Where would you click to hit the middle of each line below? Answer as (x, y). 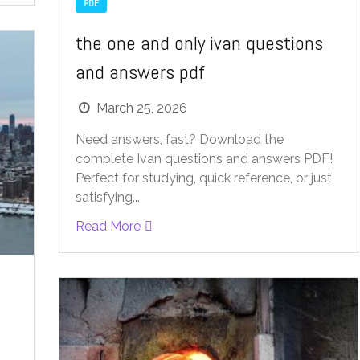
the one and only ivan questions (199, 43)
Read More (108, 227)
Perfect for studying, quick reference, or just (203, 178)
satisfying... (107, 198)
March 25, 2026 (141, 108)
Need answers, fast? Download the (179, 140)
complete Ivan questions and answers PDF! (204, 159)
